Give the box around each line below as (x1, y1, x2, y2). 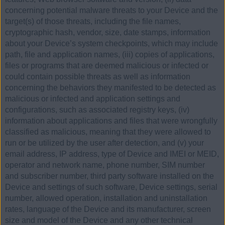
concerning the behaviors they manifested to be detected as (5, 83, 216, 92)
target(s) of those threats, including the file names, (5, 17, 181, 26)
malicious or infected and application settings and (5, 94, 180, 103)
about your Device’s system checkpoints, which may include (5, 39, 218, 48)
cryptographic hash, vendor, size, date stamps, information (5, 28, 210, 37)
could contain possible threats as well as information (5, 72, 190, 81)
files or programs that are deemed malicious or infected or (5, 61, 208, 70)
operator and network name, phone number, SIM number (5, 160, 205, 169)
